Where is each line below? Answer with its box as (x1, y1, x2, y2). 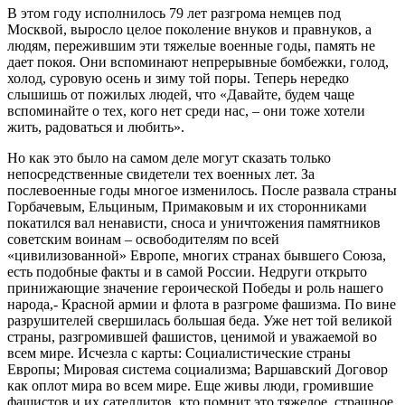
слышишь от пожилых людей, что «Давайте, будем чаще (7, 86, 354, 102)
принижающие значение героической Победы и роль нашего (7, 279, 383, 296)
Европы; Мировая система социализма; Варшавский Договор (7, 361, 388, 377)
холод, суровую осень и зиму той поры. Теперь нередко (7, 70, 349, 86)
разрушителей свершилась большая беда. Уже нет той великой (7, 312, 392, 328)
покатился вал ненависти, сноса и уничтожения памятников (7, 214, 381, 231)
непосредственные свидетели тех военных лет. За (7, 165, 315, 182)
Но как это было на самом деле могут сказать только (7, 149, 331, 165)
